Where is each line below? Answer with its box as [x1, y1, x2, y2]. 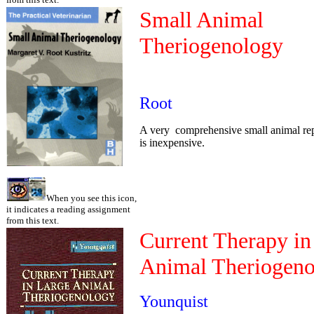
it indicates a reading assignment [6, 204, 130, 214]
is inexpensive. [139, 137, 205, 149]
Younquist [139, 292, 208, 310]
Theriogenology [139, 33, 283, 58]
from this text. [6, 215, 59, 226]
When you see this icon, [46, 193, 137, 203]
